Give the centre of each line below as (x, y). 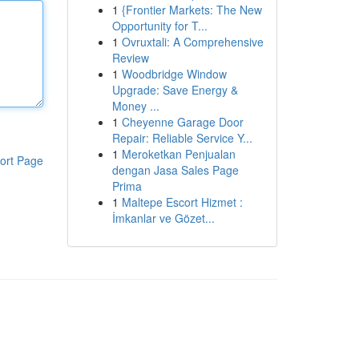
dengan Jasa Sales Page (175, 170)
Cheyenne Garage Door (182, 122)
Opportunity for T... (159, 26)
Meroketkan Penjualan (178, 154)
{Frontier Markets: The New (192, 10)
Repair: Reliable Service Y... (182, 138)
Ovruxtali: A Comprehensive (192, 42)
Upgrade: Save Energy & (175, 90)
